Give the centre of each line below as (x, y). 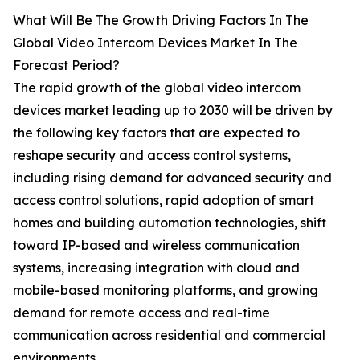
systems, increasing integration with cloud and (156, 268)
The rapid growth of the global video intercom (157, 88)
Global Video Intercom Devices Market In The (155, 43)
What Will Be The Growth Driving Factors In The (161, 20)
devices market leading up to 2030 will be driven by (173, 110)
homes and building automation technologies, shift (170, 223)
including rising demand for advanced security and (172, 178)
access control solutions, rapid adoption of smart (164, 200)
